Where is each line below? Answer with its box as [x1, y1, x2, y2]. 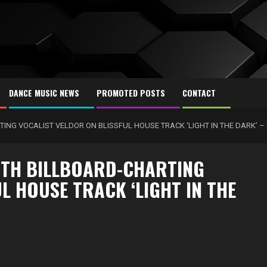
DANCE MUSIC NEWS [9, 86, 79, 99]
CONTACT [182, 86, 216, 99]
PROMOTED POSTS [97, 86, 165, 99]
